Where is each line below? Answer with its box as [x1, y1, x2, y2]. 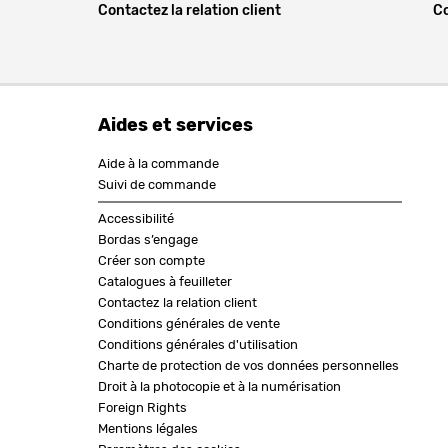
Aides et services [97, 116, 253, 135]
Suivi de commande [97, 178, 216, 192]
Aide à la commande [97, 157, 219, 171]
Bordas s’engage [97, 233, 198, 247]
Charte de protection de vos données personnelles [97, 359, 399, 373]
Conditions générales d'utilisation [97, 338, 298, 352]
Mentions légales [97, 422, 198, 436]
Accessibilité [97, 212, 174, 226]
